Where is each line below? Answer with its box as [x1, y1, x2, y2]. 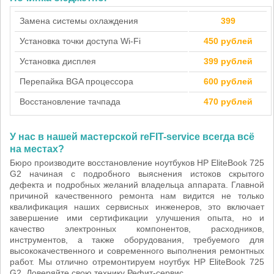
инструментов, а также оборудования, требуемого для [10, 235, 264, 245]
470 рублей [203, 97, 253, 106]
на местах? [10, 144, 64, 154]
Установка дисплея [20, 56, 96, 66]
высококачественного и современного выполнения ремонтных [10, 246, 264, 256]
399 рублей [203, 56, 253, 66]
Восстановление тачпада [20, 97, 120, 106]
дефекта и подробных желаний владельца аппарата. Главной [10, 180, 264, 190]
